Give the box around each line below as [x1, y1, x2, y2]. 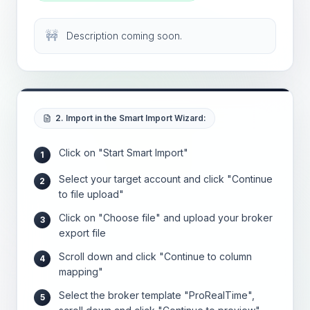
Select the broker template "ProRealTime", [59, 289, 255, 301]
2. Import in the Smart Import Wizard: [55, 113, 206, 123]
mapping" [59, 266, 103, 277]
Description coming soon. [66, 30, 182, 42]
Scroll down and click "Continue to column [59, 250, 252, 262]
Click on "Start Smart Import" [59, 147, 188, 158]
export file [59, 227, 106, 239]
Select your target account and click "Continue [59, 173, 273, 185]
